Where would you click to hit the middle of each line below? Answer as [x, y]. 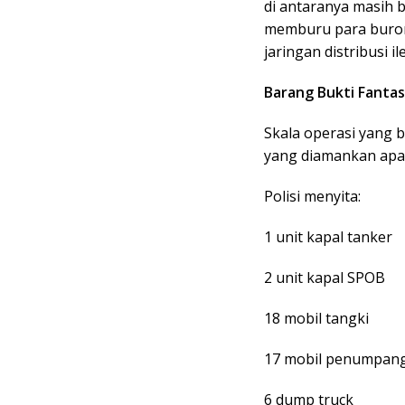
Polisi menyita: [312, 196]
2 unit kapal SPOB [325, 277]
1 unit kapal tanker [328, 236]
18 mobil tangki [316, 318]
